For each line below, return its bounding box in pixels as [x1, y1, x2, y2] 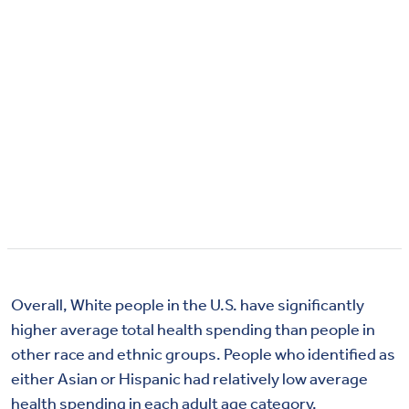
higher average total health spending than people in [11, 318, 375, 339]
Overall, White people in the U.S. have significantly [11, 293, 364, 314]
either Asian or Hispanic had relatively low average [11, 367, 368, 388]
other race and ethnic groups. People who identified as [11, 342, 395, 363]
